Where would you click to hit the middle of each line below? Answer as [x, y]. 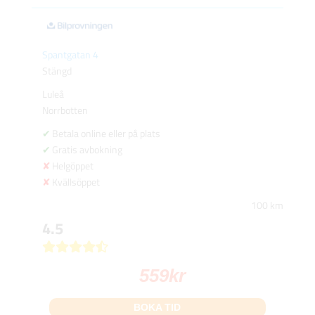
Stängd [57, 71]
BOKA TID [157, 308]
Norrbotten [65, 110]
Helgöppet [72, 166]
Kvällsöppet [76, 182]
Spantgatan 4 [70, 55]
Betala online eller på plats [106, 134]
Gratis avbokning [87, 150]
